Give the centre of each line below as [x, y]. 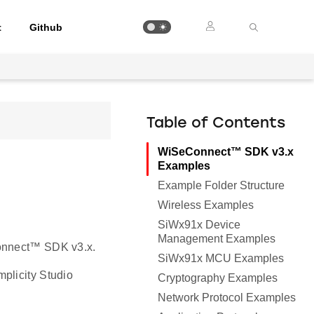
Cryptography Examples [218, 278]
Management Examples [217, 239]
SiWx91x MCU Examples [221, 258]
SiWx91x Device [199, 225]
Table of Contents [216, 124]
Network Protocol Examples [227, 298]
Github [46, 27]
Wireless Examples [206, 205]
